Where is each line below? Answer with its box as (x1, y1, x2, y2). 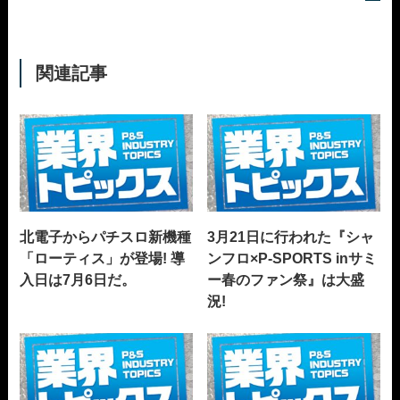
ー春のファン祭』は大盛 (207, 271, 365, 288)
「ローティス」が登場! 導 (20, 250, 186, 267)
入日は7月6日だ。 (20, 271, 137, 288)
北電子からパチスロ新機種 (20, 229, 192, 246)
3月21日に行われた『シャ (207, 229, 375, 246)
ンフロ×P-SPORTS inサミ (207, 250, 378, 267)
